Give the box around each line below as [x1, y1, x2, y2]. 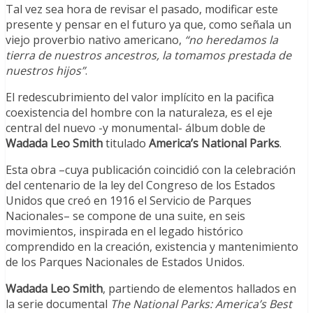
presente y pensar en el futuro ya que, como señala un [6, 17, 291, 33]
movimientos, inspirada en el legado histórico [6, 224, 243, 240]
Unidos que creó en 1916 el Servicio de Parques [6, 193, 252, 209]
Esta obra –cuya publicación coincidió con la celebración [6, 162, 296, 178]
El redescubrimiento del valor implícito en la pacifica [6, 89, 274, 105]
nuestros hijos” [6, 63, 85, 79]
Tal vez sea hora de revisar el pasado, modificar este [6, 1, 278, 17]
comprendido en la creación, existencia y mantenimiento [6, 239, 298, 255]
